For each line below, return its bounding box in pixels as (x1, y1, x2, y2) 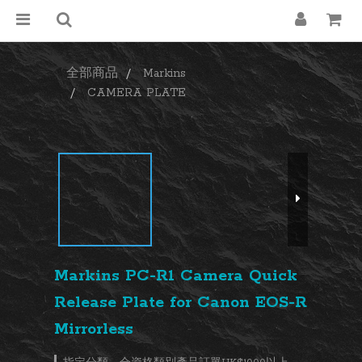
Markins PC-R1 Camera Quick (54, 266, 297, 286)
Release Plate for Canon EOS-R (54, 293, 307, 313)
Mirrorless (54, 319, 133, 339)
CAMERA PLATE (87, 86, 186, 100)
